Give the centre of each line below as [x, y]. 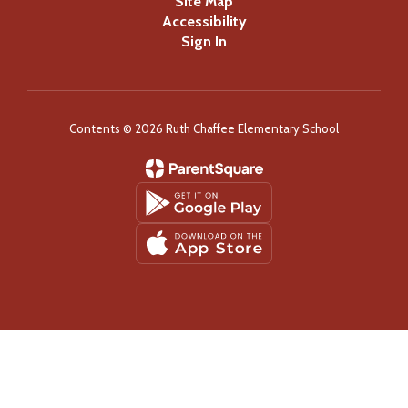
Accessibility [204, 21]
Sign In [204, 41]
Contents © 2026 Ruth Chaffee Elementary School [204, 128]
